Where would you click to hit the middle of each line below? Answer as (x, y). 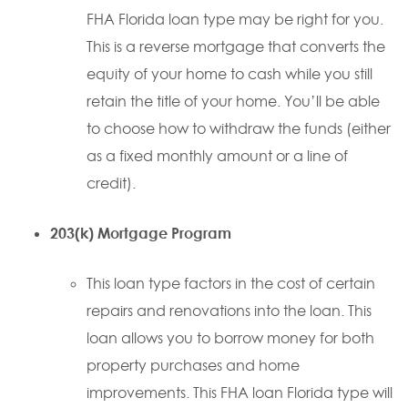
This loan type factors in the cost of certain (231, 283)
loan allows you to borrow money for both (230, 338)
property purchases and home (193, 365)
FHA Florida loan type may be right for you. (235, 19)
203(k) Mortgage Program (141, 233)
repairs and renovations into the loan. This (229, 311)
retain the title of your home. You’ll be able (233, 101)
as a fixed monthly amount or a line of (217, 156)
